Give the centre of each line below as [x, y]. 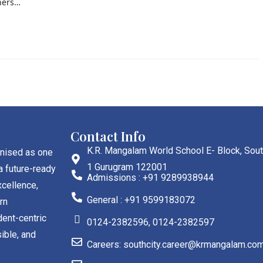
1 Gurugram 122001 [127, 167]
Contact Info [108, 136]
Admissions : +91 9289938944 [150, 177]
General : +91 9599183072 [141, 200]
